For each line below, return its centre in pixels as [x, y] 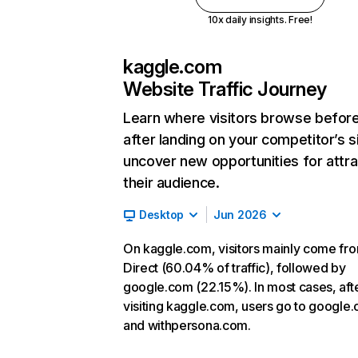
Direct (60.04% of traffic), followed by [235, 268]
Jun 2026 [240, 215]
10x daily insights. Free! [260, 20]
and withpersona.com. [187, 325]
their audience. [171, 183]
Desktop [162, 215]
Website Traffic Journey [225, 89]
